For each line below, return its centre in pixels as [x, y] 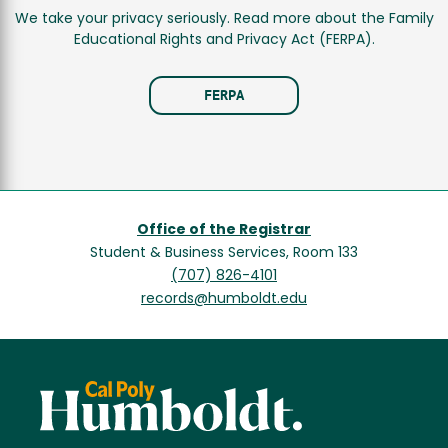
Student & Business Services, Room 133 [224, 254]
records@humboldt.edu [224, 300]
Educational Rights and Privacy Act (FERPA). [224, 41]
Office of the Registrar [224, 231]
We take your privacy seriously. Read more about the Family [224, 20]
